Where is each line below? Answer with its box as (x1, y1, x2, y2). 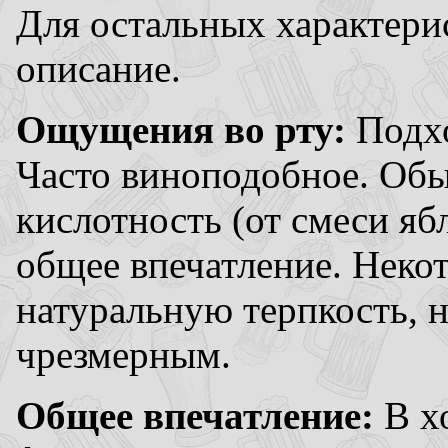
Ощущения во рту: (16, 107, 346, 151)
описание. (16, 46, 181, 90)
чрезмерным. (16, 332, 231, 376)
